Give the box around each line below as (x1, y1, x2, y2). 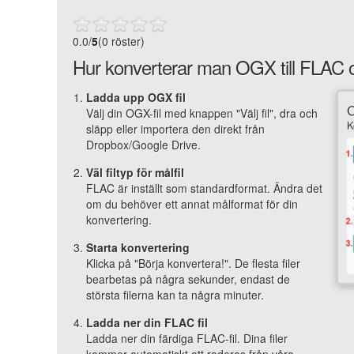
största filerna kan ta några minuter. (86, 287, 264, 303)
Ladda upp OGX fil (86, 89, 186, 105)
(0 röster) (98, 33, 145, 49)
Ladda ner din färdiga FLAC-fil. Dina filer (86, 330, 288, 346)
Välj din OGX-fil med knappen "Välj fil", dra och (86, 105, 318, 121)
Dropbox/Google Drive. (86, 137, 201, 153)
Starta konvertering (86, 239, 190, 255)
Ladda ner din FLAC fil (86, 314, 208, 330)
